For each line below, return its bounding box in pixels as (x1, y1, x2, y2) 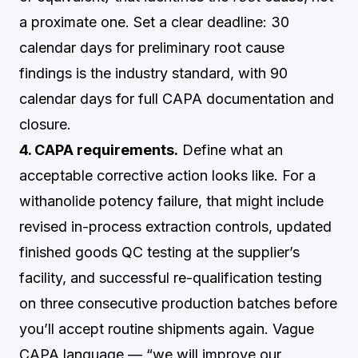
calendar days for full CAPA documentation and (19, 90, 334, 107)
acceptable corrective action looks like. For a (19, 167, 316, 184)
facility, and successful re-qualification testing (19, 269, 322, 286)
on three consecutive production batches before (19, 295, 337, 312)
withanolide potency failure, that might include (19, 193, 324, 209)
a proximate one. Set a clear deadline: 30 (19, 14, 289, 30)
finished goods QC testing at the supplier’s (19, 244, 300, 261)
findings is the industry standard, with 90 (19, 65, 288, 82)
